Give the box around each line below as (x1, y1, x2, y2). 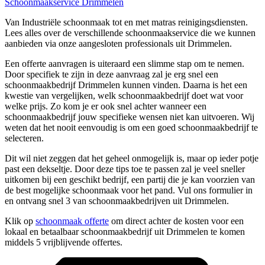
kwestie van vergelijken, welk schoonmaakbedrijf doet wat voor (5, 91, 243, 101)
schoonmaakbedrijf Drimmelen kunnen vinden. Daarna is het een (5, 80, 247, 91)
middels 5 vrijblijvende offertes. (5, 237, 122, 248)
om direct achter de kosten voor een (109, 216, 244, 227)
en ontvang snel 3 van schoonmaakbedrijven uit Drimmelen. (5, 196, 229, 206)
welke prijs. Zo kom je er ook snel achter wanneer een (5, 101, 206, 112)
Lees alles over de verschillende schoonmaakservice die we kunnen (5, 28, 256, 38)
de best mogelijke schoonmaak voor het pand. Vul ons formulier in (5, 185, 253, 196)
